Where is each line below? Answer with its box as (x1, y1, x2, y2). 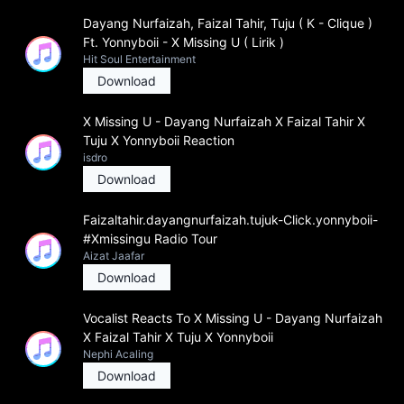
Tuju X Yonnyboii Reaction (83, 133, 234, 148)
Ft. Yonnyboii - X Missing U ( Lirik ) (83, 34, 284, 50)
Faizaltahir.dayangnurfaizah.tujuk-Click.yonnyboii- (83, 212, 378, 227)
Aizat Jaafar (83, 249, 144, 262)
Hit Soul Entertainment (83, 52, 196, 66)
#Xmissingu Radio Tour (83, 231, 217, 246)
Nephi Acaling (83, 347, 153, 361)
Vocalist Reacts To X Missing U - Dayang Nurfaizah (83, 310, 382, 326)
